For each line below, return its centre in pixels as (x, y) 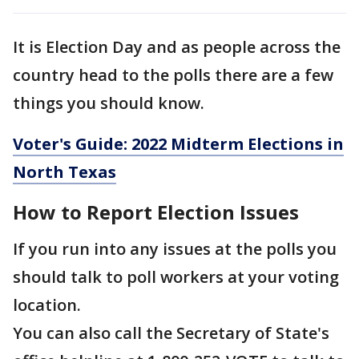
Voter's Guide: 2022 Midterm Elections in (178, 144)
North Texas (65, 172)
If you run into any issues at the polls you (175, 249)
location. (47, 305)
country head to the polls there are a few (173, 75)
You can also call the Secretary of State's (171, 333)
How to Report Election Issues (156, 212)
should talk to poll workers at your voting (176, 277)
